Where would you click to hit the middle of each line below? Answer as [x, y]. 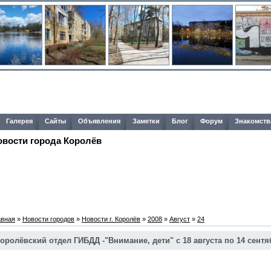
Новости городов [48, 219]
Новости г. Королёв [111, 219]
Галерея [19, 121]
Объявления [99, 121]
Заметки [146, 121]
